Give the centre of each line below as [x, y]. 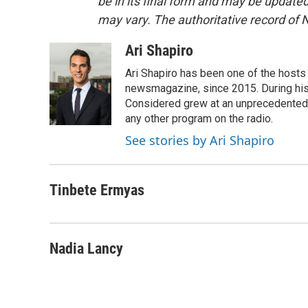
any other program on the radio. [199, 119]
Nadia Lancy [86, 249]
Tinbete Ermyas [97, 190]
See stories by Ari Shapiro [200, 140]
